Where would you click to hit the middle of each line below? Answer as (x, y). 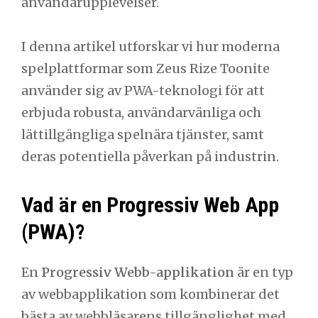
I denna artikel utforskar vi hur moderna (150, 47)
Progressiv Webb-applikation (138, 272)
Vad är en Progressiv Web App (150, 205)
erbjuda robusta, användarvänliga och (141, 113)
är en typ (264, 272)
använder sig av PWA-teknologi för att (143, 91)
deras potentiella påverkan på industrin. (150, 157)
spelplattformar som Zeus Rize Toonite (146, 69)
